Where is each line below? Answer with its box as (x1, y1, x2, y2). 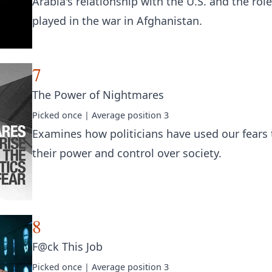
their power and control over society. (32, 146, 222, 160)
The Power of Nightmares (32, 87, 164, 102)
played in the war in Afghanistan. (32, 13, 202, 28)
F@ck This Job (32, 239, 103, 254)
